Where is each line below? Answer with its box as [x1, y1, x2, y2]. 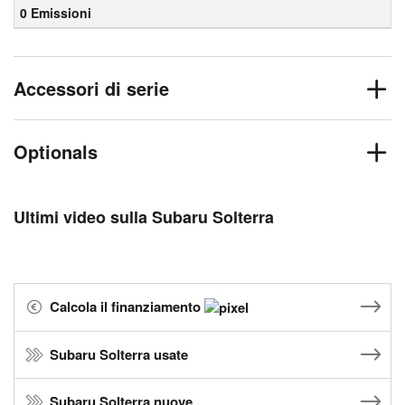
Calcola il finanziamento [50, 297, 204, 316]
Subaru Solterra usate [50, 344, 188, 365]
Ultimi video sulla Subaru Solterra [14, 205, 274, 229]
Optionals [14, 138, 98, 165]
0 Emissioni [20, 4, 91, 22]
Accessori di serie [14, 75, 169, 101]
